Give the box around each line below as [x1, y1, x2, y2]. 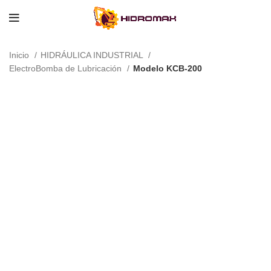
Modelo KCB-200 [133, 64, 202, 73]
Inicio [9, 50, 31, 60]
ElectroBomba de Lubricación [9, 64, 124, 73]
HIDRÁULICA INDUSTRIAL [41, 50, 145, 60]
